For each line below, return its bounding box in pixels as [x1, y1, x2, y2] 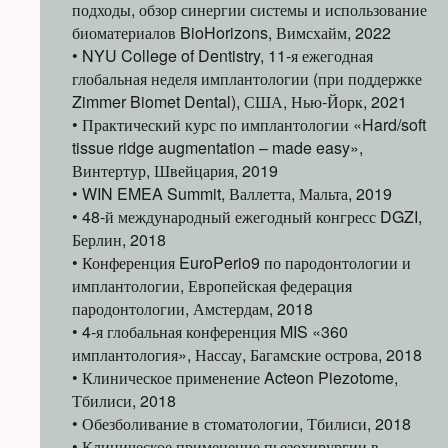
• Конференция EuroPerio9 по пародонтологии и [72, 251, 411, 275]
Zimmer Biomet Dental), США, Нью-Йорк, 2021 [72, 90, 407, 114]
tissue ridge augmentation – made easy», [72, 136, 363, 160]
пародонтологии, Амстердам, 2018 [72, 297, 313, 321]
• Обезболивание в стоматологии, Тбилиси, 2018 [72, 412, 411, 436]
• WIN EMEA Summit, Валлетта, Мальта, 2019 [72, 182, 392, 206]
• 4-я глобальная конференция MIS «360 [72, 320, 348, 344]
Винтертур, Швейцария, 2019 [72, 159, 278, 183]
